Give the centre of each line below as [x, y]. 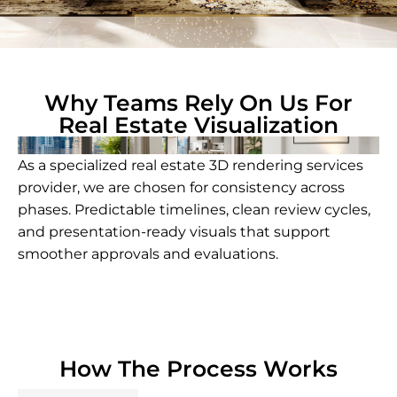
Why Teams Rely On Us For [198, 103]
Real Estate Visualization [198, 125]
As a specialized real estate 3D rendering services [191, 166]
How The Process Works [198, 369]
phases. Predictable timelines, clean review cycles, [194, 210]
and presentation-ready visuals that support [174, 232]
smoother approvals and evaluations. [148, 254]
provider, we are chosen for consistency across [181, 188]
